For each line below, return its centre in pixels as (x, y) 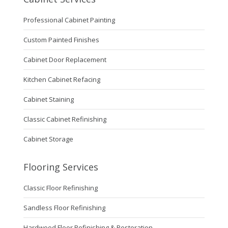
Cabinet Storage (48, 139)
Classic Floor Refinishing (60, 188)
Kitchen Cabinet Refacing (62, 80)
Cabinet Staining (48, 99)
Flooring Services (61, 167)
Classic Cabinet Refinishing (65, 119)
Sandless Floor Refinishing (64, 208)
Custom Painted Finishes (61, 40)
